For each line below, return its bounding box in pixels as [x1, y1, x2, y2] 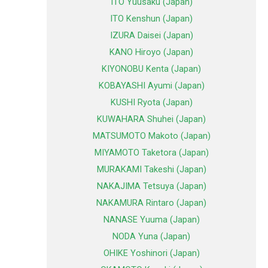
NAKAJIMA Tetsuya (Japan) [96, 181, 206, 192]
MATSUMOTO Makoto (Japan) [92, 130, 211, 142]
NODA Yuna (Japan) [112, 231, 190, 242]
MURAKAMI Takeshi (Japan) [96, 164, 206, 175]
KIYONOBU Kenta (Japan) [102, 63, 201, 75]
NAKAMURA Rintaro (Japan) [96, 197, 206, 209]
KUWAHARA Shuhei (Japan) [97, 114, 206, 125]
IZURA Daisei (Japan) [109, 30, 193, 41]
